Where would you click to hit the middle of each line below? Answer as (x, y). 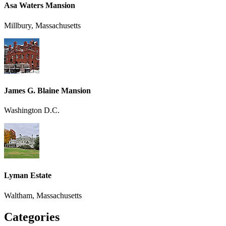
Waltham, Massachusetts (43, 195)
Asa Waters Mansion (40, 6)
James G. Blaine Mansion (47, 90)
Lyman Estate (28, 176)
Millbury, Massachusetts (42, 25)
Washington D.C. (32, 110)
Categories (32, 217)
